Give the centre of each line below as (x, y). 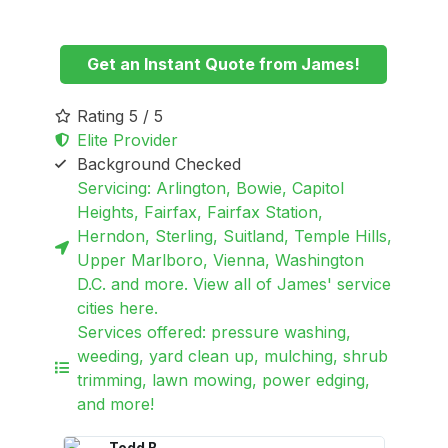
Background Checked (159, 164)
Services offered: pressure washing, (214, 332)
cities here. (118, 308)
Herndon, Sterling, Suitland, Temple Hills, (235, 236)
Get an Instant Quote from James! (224, 64)
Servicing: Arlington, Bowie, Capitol (211, 188)
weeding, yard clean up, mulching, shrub (233, 356)
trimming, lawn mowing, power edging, (224, 380)
